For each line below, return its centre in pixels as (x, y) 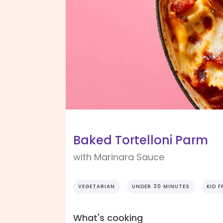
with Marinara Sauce (119, 157)
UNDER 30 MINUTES (161, 187)
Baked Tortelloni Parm (141, 140)
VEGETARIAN (97, 187)
